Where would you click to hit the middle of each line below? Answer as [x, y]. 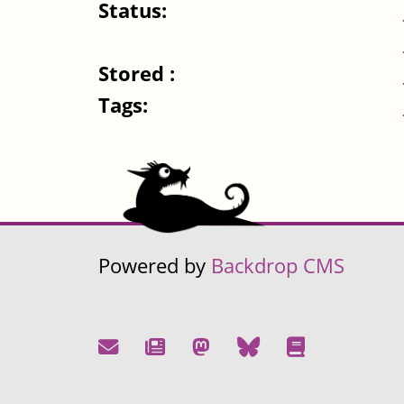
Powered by [155, 266]
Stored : [139, 74]
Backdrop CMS [278, 266]
